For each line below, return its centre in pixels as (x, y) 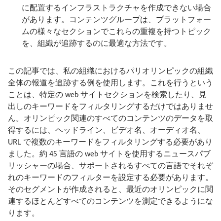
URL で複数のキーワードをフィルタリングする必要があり (110, 142)
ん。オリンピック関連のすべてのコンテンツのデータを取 (110, 118)
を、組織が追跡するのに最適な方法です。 (97, 43)
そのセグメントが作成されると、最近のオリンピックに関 (110, 189)
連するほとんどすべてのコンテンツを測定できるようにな (110, 201)
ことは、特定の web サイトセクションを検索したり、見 (107, 94)
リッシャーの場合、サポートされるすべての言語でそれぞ (110, 165)
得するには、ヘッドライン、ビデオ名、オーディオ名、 (107, 130)
